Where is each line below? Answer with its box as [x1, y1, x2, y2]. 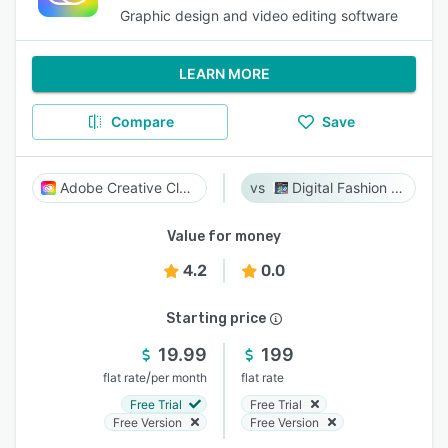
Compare [110, 113, 174, 130]
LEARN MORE [178, 65, 270, 82]
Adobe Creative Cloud [179, 179, 192, 196]
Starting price [166, 310, 266, 327]
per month [151, 370, 207, 385]
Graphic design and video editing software [120, 7, 398, 24]
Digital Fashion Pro [391, 179, 404, 196]
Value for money [167, 228, 281, 245]
